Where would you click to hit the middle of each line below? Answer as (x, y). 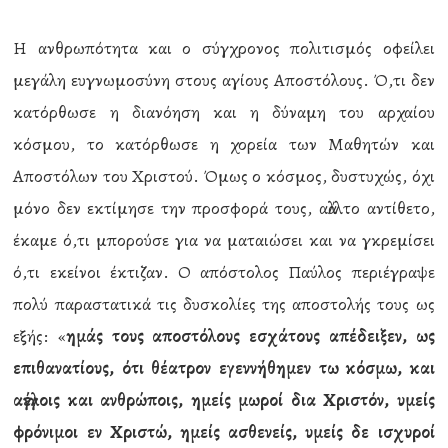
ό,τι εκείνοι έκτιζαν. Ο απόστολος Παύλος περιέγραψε (224, 272)
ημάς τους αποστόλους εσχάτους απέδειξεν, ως (250, 336)
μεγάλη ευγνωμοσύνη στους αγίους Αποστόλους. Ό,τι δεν (224, 80)
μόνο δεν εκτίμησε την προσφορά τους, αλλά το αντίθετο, (224, 208)
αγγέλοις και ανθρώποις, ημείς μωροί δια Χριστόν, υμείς (224, 400)
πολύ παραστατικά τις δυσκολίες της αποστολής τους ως (224, 304)
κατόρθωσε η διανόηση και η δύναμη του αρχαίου (224, 112)
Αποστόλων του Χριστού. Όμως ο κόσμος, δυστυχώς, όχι (224, 176)
